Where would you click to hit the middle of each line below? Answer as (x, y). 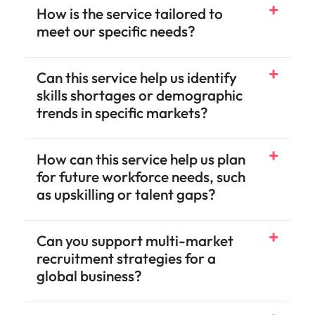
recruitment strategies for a (126, 258)
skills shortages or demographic (140, 95)
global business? (89, 276)
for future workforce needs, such (141, 176)
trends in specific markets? (122, 112)
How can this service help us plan (141, 159)
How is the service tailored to (130, 13)
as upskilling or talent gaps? (126, 194)
